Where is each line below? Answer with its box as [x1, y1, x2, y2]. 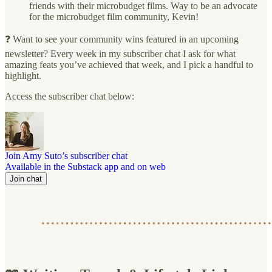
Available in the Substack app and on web [5, 161, 166, 172]
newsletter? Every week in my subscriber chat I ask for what [5, 48, 236, 59]
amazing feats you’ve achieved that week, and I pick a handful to [5, 59, 253, 70]
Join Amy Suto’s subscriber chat [5, 150, 127, 161]
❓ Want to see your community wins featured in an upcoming [5, 33, 239, 44]
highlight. [5, 70, 41, 81]
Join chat [10, 174, 42, 183]
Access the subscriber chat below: [5, 90, 134, 101]
